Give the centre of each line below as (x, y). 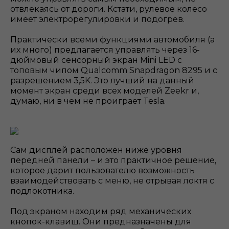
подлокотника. (42, 191)
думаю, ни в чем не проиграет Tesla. (88, 101)
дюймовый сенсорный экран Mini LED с (96, 60)
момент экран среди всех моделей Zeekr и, (105, 91)
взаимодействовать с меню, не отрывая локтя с (112, 181)
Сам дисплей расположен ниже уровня (96, 150)
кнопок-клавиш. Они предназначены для (101, 222)
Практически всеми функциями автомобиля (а (112, 40)
